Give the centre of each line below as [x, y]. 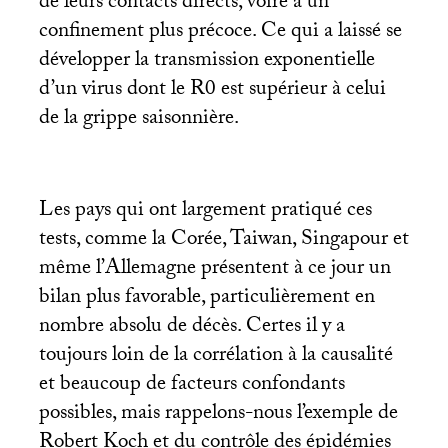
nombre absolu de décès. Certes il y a [191, 327]
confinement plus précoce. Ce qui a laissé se [220, 32]
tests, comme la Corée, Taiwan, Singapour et [223, 240]
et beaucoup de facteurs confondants [191, 385]
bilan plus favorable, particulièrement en [206, 298]
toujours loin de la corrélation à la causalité [215, 356]
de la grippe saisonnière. [138, 119]
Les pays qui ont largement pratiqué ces [205, 211]
